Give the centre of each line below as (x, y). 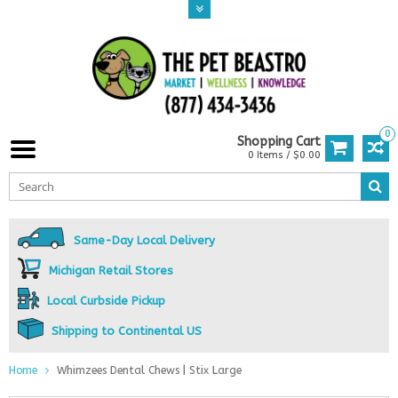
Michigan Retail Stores (111, 271)
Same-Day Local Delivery (144, 241)
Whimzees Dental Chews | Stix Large (149, 371)
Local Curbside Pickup (106, 301)
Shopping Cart (279, 142)
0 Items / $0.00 (284, 155)
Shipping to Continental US (126, 331)
